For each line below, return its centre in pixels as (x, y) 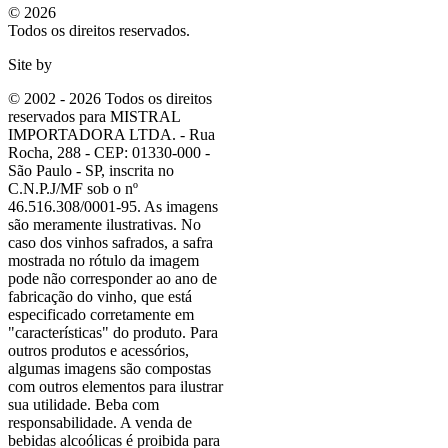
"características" (58, 332)
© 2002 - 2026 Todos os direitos (110, 98)
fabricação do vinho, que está (100, 296)
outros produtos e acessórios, (98, 350)
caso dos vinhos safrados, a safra (110, 242)
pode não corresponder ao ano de (112, 278)
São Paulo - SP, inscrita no (91, 170)
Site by (30, 64)
